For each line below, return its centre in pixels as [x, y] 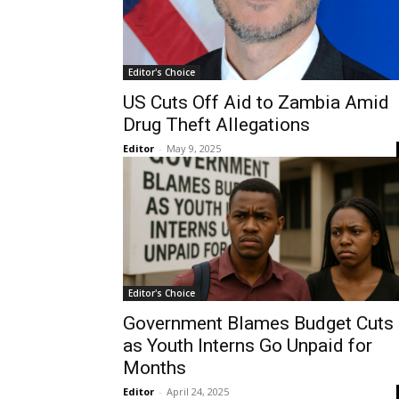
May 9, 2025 [194, 148]
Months [155, 368]
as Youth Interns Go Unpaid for [248, 346]
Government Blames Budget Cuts [258, 323]
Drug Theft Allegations [216, 125]
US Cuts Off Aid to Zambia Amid [256, 102]
